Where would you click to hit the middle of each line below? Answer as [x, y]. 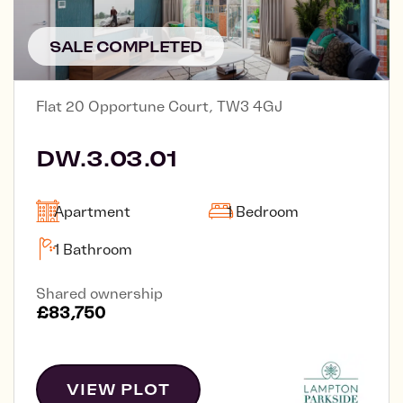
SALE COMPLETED [126, 46]
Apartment [92, 211]
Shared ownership [99, 293]
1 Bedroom [263, 211]
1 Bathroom [93, 249]
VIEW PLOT [118, 389]
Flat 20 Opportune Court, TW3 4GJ [159, 106]
